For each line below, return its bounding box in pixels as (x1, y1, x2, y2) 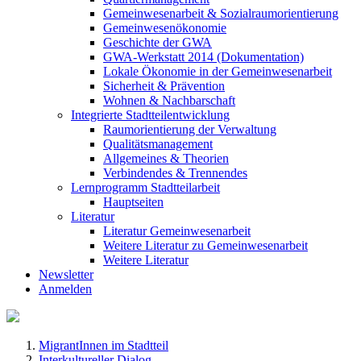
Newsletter (39, 268, 93, 282)
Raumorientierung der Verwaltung (103, 122, 276, 137)
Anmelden (39, 282, 92, 297)
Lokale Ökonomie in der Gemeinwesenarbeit (103, 64, 332, 79)
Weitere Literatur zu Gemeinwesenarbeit (103, 239, 308, 253)
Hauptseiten (103, 195, 164, 210)
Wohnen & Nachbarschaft (103, 93, 235, 108)
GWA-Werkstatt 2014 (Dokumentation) (103, 50, 304, 64)
